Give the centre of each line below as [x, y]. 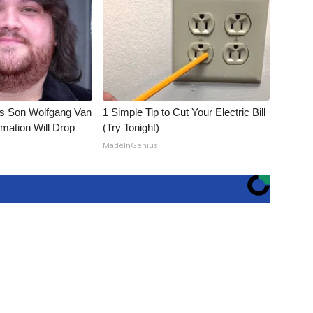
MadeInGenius [130, 145]
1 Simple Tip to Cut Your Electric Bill [184, 112]
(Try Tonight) [131, 128]
